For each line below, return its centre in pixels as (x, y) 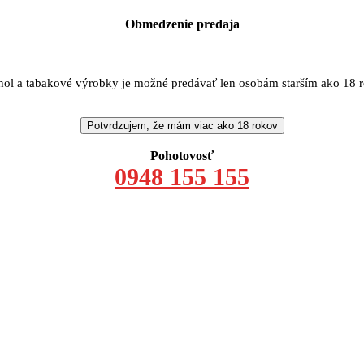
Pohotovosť (182, 155)
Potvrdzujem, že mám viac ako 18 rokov (182, 125)
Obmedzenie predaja (182, 24)
